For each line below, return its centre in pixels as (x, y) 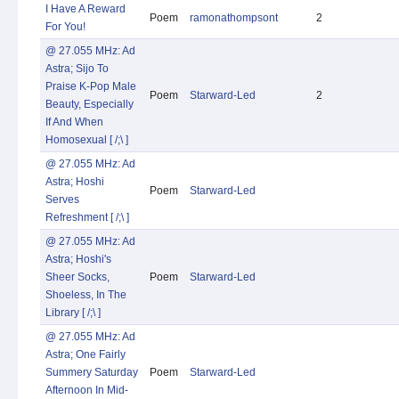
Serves (62, 199)
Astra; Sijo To (77, 69)
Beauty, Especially (90, 104)
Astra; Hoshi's (78, 259)
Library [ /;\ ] (73, 313)
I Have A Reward (85, 9)
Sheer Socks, (77, 277)
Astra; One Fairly (85, 354)
